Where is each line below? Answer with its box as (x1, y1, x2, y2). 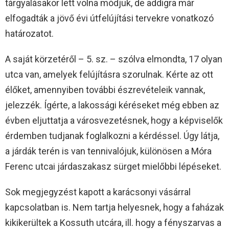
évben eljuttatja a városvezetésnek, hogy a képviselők (5, 114, 223, 126)
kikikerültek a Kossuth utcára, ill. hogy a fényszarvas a (5, 217, 221, 228)
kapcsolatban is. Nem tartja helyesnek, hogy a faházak (5, 201, 224, 213)
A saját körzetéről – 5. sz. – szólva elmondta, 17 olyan (5, 53, 222, 64)
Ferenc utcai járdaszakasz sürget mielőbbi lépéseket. (5, 161, 221, 172)
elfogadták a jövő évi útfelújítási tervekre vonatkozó (5, 12, 214, 24)
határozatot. (5, 28, 54, 39)
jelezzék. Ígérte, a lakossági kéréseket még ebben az (5, 99, 219, 110)
